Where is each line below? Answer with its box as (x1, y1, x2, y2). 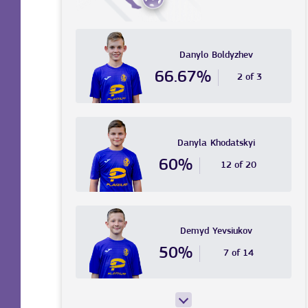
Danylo (179, 49, 208, 60)
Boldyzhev (211, 49, 253, 60)
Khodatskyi (210, 138, 255, 149)
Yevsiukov (212, 225, 252, 236)
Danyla (177, 138, 207, 149)
